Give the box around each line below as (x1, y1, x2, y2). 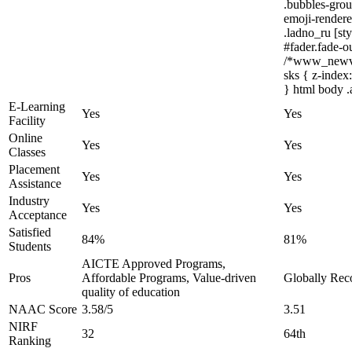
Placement (9, 163, 60, 176)
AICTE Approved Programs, (82, 257, 225, 270)
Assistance (9, 177, 61, 190)
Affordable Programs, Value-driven (82, 271, 256, 284)
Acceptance (9, 208, 67, 222)
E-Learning (9, 100, 65, 113)
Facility (9, 114, 46, 127)
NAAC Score (9, 302, 77, 316)
